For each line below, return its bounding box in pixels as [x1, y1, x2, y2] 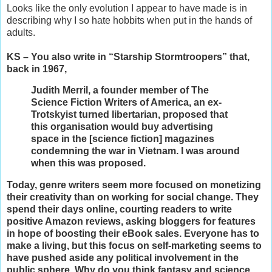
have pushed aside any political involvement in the [7, 253, 239, 263]
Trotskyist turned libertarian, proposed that [31, 109, 228, 120]
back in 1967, [7, 63, 67, 74]
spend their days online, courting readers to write [7, 204, 232, 215]
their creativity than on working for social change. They [7, 192, 259, 203]
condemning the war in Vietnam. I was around [31, 146, 240, 157]
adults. [7, 27, 35, 38]
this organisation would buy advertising [31, 121, 213, 132]
